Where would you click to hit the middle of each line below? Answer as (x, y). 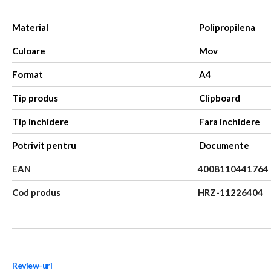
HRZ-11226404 (231, 193)
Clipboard (220, 98)
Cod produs (36, 193)
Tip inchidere (41, 122)
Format (28, 75)
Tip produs (35, 98)
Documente (224, 145)
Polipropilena (227, 28)
